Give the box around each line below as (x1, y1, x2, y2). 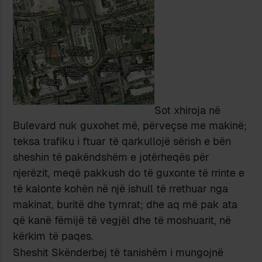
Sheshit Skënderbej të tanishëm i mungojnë (13, 245, 224, 259)
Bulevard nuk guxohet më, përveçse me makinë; (13, 119, 247, 133)
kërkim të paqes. (13, 229, 94, 243)
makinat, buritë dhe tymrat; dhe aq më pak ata (13, 198, 238, 212)
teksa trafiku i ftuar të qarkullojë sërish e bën (13, 135, 232, 149)
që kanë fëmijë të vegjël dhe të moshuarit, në (13, 213, 232, 227)
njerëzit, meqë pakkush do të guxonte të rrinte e (13, 166, 245, 180)
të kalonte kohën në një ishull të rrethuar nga (13, 182, 229, 196)
